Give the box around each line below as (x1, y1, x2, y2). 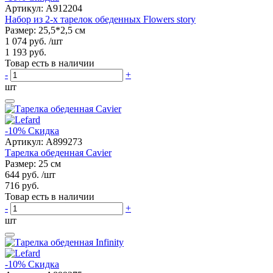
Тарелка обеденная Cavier (5, 147, 112, 158)
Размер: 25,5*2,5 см (5, 24, 85, 35)
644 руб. (5, 169, 39, 180)
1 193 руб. (5, 46, 46, 57)
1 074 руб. (5, 35, 46, 46)
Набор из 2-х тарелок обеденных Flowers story (5, 13, 196, 24)
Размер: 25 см (5, 158, 61, 169)
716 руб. (5, 180, 39, 191)
